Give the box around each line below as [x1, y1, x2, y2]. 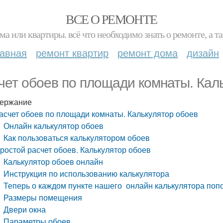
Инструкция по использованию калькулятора [3, 168, 170, 179]
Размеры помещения [3, 192, 83, 203]
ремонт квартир [36, 45, 109, 60]
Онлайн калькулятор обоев [3, 120, 104, 131]
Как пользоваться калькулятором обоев [3, 132, 150, 143]
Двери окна [3, 204, 46, 215]
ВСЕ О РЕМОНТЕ [66, 10, 157, 27]
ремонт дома [117, 45, 178, 60]
